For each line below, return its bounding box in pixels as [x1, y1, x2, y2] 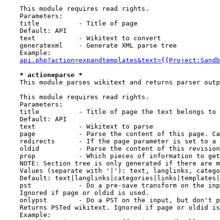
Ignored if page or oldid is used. [4, 189, 149, 196]
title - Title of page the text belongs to [4, 108, 216, 115]
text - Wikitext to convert [4, 34, 161, 42]
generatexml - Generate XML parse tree [4, 42, 177, 49]
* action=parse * [20, 71, 82, 79]
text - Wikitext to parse [4, 123, 153, 130]
